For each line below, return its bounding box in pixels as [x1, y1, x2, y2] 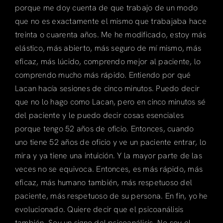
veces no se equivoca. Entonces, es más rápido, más [14, 163, 203, 174]
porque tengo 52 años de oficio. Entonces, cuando [14, 123, 194, 134]
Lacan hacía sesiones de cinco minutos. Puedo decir [14, 83, 200, 94]
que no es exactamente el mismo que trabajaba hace [14, 15, 207, 26]
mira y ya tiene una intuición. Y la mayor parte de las [14, 150, 202, 161]
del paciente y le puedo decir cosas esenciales [14, 110, 184, 120]
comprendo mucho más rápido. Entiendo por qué [14, 69, 191, 80]
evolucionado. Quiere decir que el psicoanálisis [14, 204, 184, 215]
